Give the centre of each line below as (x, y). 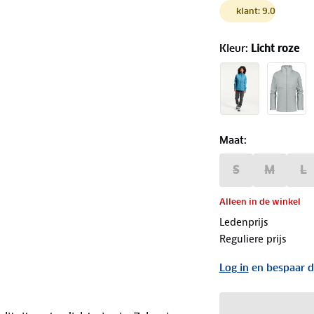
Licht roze (275, 48)
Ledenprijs (244, 222)
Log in (234, 267)
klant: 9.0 (255, 11)
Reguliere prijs (253, 239)
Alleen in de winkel (260, 201)
